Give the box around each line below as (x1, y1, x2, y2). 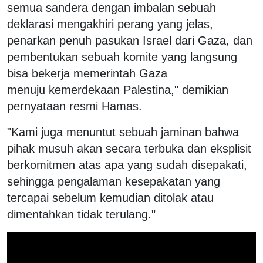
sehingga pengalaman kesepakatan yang (7, 174, 220, 188)
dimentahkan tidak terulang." (7, 207, 156, 221)
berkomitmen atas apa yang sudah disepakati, (7, 158, 247, 171)
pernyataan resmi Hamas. (7, 99, 142, 113)
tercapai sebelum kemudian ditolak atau (7, 191, 214, 204)
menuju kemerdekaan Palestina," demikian (7, 83, 228, 96)
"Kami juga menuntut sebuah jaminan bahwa (7, 125, 239, 139)
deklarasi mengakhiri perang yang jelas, (7, 17, 213, 31)
